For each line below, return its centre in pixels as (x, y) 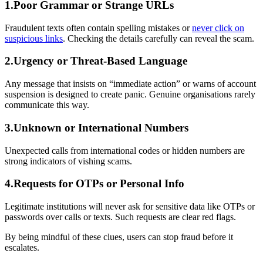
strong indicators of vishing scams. (68, 161)
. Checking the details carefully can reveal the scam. (159, 38)
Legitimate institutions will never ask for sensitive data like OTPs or (130, 207)
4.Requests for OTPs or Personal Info (95, 184)
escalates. (22, 248)
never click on (218, 28)
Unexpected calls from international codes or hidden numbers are (125, 150)
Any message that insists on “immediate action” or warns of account (130, 84)
